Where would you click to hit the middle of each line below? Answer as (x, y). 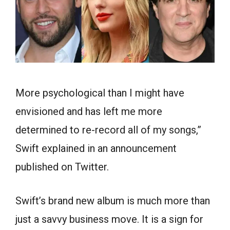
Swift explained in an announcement (96, 148)
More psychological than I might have (100, 93)
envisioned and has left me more (89, 111)
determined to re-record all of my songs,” (108, 130)
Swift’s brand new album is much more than (113, 200)
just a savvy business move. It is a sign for (109, 219)
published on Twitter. (62, 167)
